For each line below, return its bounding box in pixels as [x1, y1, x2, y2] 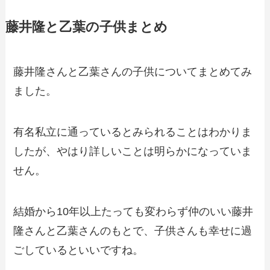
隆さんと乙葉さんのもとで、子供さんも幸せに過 [13, 225, 253, 237]
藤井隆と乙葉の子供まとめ [5, 20, 168, 35]
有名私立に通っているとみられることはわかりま [13, 126, 253, 139]
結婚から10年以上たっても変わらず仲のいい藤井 [13, 206, 254, 218]
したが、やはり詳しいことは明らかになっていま [13, 145, 253, 158]
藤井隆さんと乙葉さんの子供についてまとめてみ [13, 66, 253, 78]
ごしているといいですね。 [13, 244, 144, 257]
